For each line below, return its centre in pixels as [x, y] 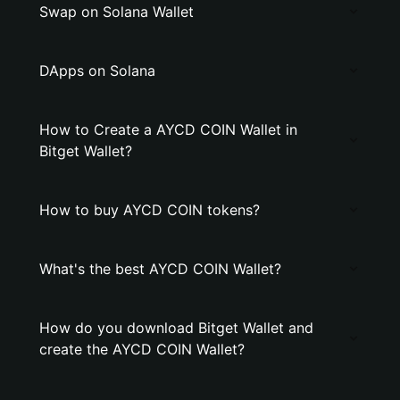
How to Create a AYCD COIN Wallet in [168, 129]
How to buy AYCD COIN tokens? [150, 210]
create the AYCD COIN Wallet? [142, 349]
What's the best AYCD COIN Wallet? [160, 269]
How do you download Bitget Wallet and [176, 328]
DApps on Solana [97, 71]
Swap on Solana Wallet [117, 12]
